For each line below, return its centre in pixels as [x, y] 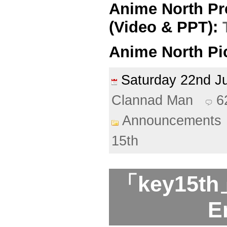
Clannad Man [152, 101]
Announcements [172, 121]
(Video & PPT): [166, 27]
